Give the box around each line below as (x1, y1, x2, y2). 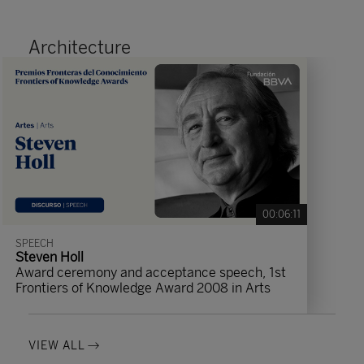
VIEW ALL (28, 339, 85, 353)
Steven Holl (15, 249, 84, 265)
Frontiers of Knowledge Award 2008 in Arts (15, 280, 271, 296)
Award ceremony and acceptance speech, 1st (15, 265, 286, 280)
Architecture (28, 37, 131, 58)
